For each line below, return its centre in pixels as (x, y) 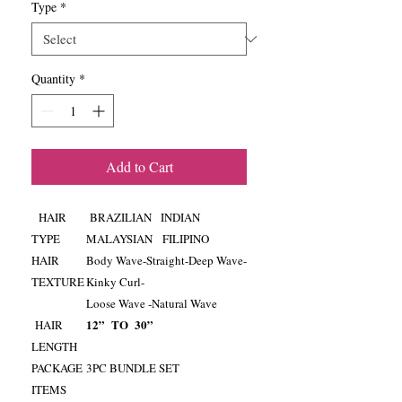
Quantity (53, 79)
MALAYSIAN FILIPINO (148, 239)
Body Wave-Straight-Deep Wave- (166, 261)
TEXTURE (58, 282)
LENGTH (54, 347)
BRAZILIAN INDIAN (146, 218)
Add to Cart (139, 167)
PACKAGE (57, 368)
